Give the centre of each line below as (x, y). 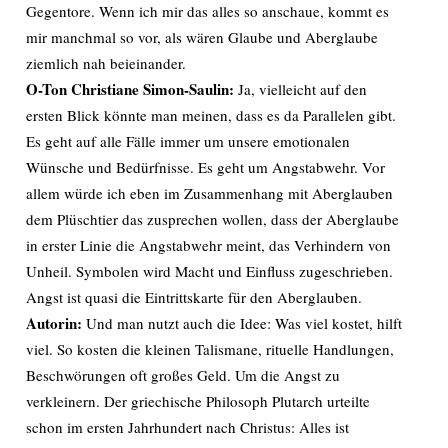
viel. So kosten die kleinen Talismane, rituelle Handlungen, (210, 349)
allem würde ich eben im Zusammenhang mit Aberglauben (209, 193)
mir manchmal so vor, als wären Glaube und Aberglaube (202, 37)
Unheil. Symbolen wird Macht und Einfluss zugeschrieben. (209, 271)
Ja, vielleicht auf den (302, 89)
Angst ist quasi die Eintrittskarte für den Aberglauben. (194, 297)
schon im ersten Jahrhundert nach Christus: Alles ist (187, 427)
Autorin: (54, 323)
